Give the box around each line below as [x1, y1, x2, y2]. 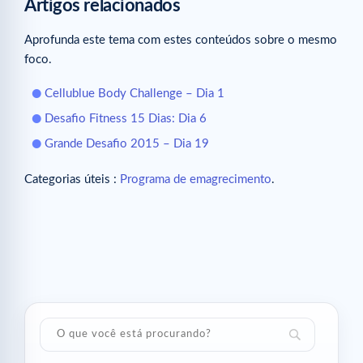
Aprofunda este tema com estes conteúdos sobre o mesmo [24, 34, 337, 47]
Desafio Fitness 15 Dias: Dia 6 [45, 113, 207, 126]
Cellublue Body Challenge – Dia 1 [45, 88, 224, 100]
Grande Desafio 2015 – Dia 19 [45, 138, 209, 151]
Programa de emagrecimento [120, 173, 271, 186]
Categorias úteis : [24, 173, 120, 186]
